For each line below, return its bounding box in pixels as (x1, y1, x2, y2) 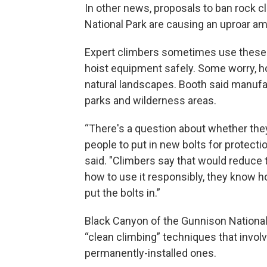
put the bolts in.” (85, 187, 160, 199)
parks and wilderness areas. (85, 94, 216, 107)
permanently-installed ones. (85, 247, 216, 259)
